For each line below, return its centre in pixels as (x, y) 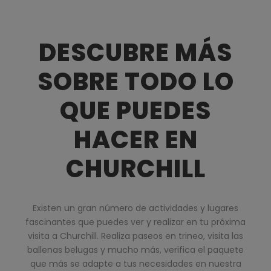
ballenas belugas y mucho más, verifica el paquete (135, 250)
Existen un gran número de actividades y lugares (135, 208)
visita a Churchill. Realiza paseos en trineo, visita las (135, 236)
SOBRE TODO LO (135, 82)
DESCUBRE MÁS (135, 53)
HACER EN (135, 140)
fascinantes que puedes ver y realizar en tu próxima (135, 222)
